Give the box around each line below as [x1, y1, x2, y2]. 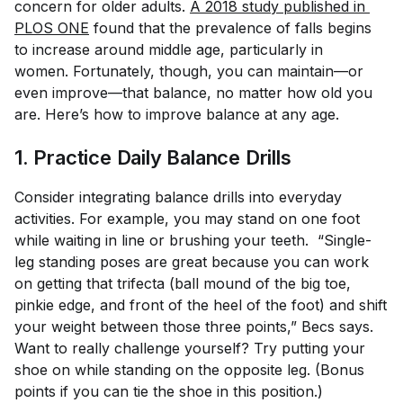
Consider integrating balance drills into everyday [14, 187, 342, 206]
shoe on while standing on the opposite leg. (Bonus [14, 360, 364, 379]
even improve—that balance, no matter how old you [14, 83, 372, 102]
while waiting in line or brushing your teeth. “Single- [14, 230, 372, 249]
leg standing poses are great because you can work [14, 252, 369, 271]
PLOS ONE [14, 18, 89, 37]
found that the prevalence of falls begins [89, 18, 376, 37]
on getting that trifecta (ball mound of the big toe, [14, 273, 351, 292]
